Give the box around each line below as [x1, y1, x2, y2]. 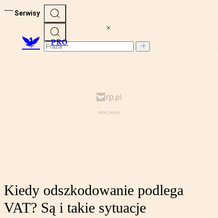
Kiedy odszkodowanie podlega [4, 182, 183, 199]
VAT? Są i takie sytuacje [4, 200, 146, 216]
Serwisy [15, 9, 40, 17]
